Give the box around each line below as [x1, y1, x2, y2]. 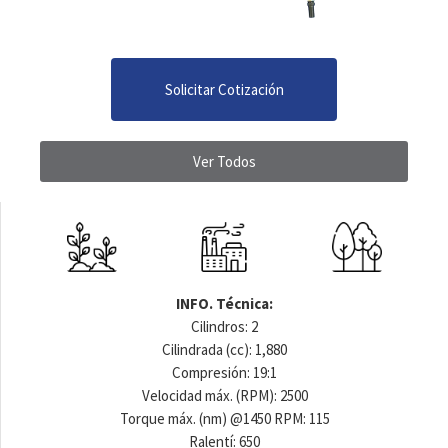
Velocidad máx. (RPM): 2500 [141, 385, 308, 405]
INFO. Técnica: [176, 293, 273, 313]
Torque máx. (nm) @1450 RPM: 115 [119, 408, 330, 428]
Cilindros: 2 [191, 316, 258, 336]
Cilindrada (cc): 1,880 [162, 339, 287, 359]
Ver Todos [192, 151, 256, 171]
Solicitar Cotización [164, 79, 284, 99]
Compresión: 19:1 [172, 362, 277, 382]
